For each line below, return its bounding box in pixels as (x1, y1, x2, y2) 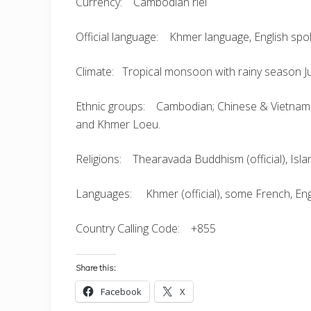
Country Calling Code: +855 (76, 221, 216, 236)
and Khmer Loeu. (76, 117, 160, 132)
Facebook (101, 285, 142, 298)
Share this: (76, 262, 116, 273)
